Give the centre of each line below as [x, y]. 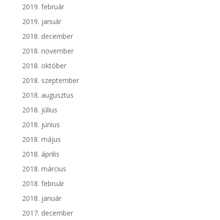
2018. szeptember [50, 81]
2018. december [47, 36]
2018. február [43, 184]
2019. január [41, 22]
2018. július [40, 110]
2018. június [41, 125]
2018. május [41, 139]
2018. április [41, 154]
